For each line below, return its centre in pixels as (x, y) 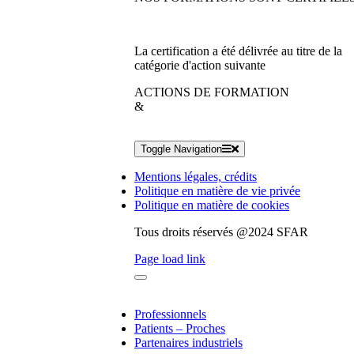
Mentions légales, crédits (196, 177)
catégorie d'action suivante (200, 65)
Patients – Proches (180, 328)
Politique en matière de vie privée (217, 191)
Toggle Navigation (181, 149)
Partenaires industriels (188, 343)
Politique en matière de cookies (212, 205)
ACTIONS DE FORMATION (212, 92)
